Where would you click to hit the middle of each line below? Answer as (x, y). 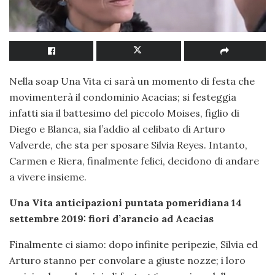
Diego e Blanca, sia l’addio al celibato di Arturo (117, 129)
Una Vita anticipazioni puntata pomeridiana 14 (126, 203)
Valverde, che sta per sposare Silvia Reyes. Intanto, (128, 145)
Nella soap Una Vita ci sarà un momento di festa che (132, 81)
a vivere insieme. (48, 177)
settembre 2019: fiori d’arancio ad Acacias (111, 219)
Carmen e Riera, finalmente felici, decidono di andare (134, 161)
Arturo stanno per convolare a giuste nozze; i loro (127, 261)
